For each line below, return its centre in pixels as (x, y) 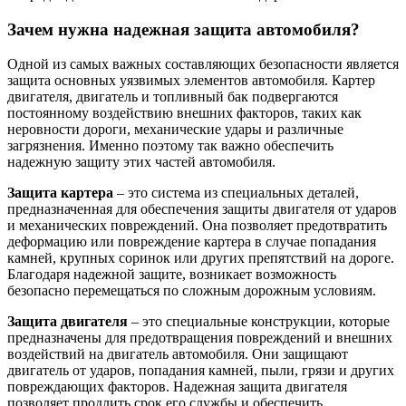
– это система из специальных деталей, (236, 193)
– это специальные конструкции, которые (259, 322)
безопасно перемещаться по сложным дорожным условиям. (192, 291)
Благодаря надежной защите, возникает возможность (172, 275)
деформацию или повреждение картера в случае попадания (192, 242)
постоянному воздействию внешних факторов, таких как (184, 113)
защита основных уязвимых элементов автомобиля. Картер (191, 81)
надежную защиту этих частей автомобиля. (141, 162)
